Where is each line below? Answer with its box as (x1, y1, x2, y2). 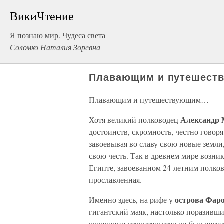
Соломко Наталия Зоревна (10, 42, 100, 52)
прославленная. (89, 174, 142, 185)
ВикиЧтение (10, 8, 74, 24)
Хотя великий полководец (89, 114, 180, 125)
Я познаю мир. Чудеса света (10, 30, 105, 40)
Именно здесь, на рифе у (89, 194, 175, 205)
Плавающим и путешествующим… (89, 94, 209, 105)
